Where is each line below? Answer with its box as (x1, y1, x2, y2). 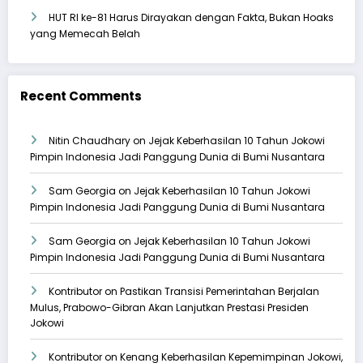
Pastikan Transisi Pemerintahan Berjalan (120, 284, 319, 299)
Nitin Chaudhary (49, 134, 130, 148)
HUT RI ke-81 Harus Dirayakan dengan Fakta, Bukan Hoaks (49, 11, 334, 25)
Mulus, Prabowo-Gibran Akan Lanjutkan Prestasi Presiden (30, 301, 309, 315)
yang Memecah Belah (30, 27, 140, 41)
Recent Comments (20, 87, 142, 105)
